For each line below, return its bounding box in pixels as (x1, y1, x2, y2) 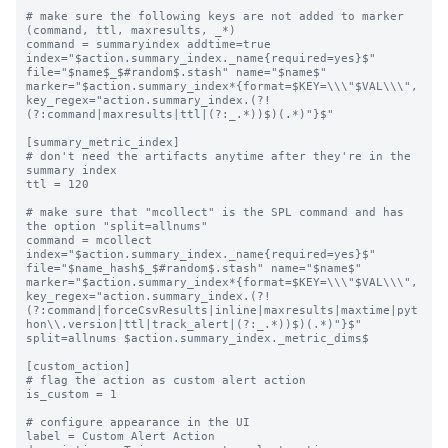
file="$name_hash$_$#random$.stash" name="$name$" (26, 261, 362, 275)
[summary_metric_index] (26, 135, 180, 149)
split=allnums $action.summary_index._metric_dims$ (26, 331, 369, 345)
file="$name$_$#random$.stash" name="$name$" (26, 65, 327, 79)
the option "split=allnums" (26, 219, 208, 233)
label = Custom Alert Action (26, 429, 215, 443)
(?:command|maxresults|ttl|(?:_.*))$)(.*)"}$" (26, 107, 334, 121)
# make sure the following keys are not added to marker (26, 9, 404, 23)
